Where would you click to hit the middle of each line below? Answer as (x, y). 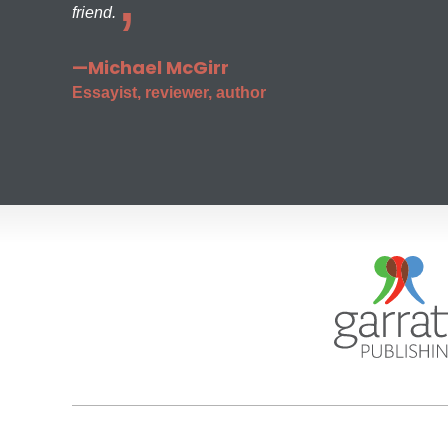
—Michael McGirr (150, 68)
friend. (94, 13)
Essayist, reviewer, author (169, 93)
